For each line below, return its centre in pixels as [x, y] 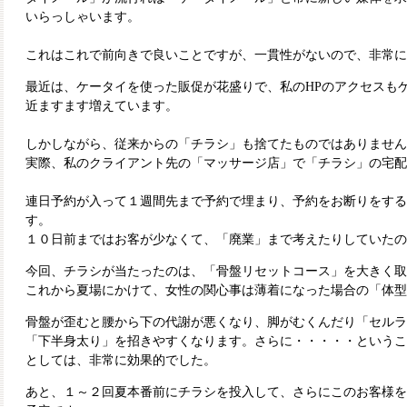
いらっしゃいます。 [83, 17]
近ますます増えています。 [102, 106]
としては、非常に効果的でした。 [121, 360]
